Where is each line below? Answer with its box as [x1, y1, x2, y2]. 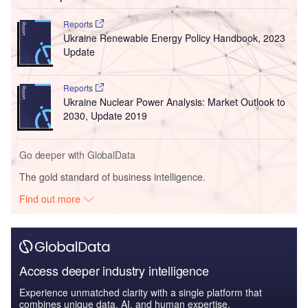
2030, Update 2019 [63, 108, 147, 122]
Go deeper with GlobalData [19, 147, 135, 162]
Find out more [19, 191, 84, 206]
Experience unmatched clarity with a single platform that [19, 285, 262, 299]
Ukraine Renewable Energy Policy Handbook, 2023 [63, 30, 285, 45]
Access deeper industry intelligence [19, 261, 209, 279]
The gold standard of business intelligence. [19, 169, 206, 184]
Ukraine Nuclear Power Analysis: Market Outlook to [63, 94, 285, 109]
